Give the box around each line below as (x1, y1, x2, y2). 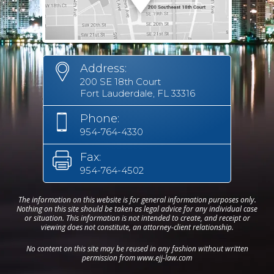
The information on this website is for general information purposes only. (18, 194, 256, 206)
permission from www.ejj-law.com (82, 253, 192, 264)
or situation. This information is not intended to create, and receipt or (24, 213, 250, 224)
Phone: (80, 112, 119, 126)
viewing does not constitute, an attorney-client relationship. (40, 222, 234, 233)
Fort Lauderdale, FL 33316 (80, 87, 195, 100)
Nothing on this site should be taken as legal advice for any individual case (17, 204, 257, 215)
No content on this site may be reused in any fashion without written (26, 243, 248, 254)
